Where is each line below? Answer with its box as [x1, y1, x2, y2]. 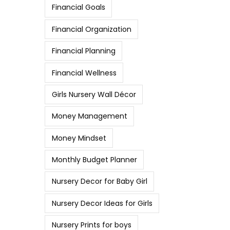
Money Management [51, 111, 127, 122]
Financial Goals [51, 2, 105, 13]
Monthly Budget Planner [51, 155, 137, 165]
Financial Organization [51, 24, 131, 34]
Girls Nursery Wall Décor [51, 89, 136, 100]
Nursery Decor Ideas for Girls [51, 198, 152, 208]
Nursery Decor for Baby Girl [51, 176, 147, 187]
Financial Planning [51, 46, 116, 56]
